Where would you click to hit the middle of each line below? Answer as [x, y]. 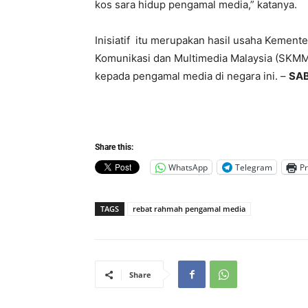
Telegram [254, 167]
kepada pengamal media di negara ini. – [192, 76]
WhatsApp [188, 167]
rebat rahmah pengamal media [189, 209]
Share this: [114, 147]
